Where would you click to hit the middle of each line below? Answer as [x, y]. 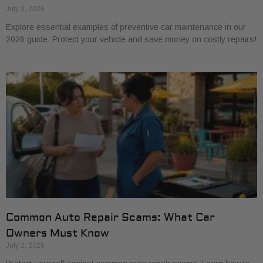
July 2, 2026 [25, 245]
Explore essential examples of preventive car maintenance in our [126, 27]
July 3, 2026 [25, 9]
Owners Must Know [58, 233]
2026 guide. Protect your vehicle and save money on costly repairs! [131, 39]
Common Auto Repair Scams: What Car [110, 218]
